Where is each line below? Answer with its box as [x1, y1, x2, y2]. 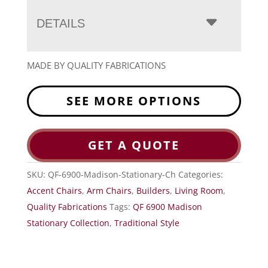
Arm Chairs [86, 185, 132, 197]
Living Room [174, 185, 223, 197]
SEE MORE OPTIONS [66, 93, 202, 109]
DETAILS [36, 17, 85, 31]
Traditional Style [114, 217, 179, 229]
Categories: [178, 169, 223, 181]
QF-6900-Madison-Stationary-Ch [47, 169, 176, 181]
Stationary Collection [26, 217, 109, 229]
